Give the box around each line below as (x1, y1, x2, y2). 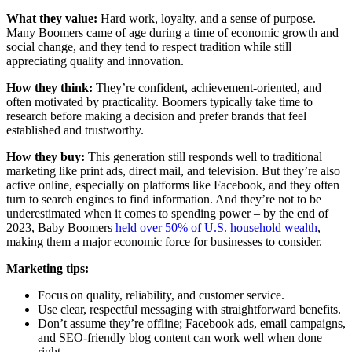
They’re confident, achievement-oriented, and (93, 80, 321, 94)
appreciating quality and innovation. (6, 53, 184, 68)
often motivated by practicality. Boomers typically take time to (6, 94, 313, 108)
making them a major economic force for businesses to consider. (6, 234, 322, 248)
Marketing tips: (6, 261, 89, 275)
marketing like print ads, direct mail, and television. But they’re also (6, 163, 340, 178)
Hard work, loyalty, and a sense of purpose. (97, 11, 316, 25)
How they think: (6, 80, 93, 94)
